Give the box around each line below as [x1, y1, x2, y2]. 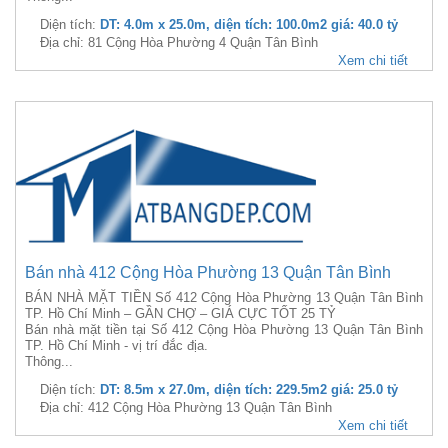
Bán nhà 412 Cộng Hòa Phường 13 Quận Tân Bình [25, 264, 391, 281]
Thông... [25, 354, 73, 369]
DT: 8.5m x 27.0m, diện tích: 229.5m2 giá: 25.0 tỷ [100, 382, 398, 397]
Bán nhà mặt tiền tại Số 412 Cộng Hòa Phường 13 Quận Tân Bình [25, 322, 423, 337]
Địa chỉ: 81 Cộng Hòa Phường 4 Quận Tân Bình [40, 35, 318, 50]
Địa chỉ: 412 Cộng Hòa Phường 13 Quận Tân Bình [40, 400, 332, 415]
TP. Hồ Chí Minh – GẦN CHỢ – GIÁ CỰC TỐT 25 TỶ [25, 306, 336, 321]
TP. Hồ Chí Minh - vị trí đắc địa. [25, 338, 208, 353]
